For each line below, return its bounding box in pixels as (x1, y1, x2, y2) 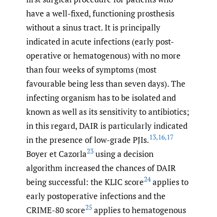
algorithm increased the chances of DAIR (26, 162, 176, 173)
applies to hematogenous (92, 204, 186, 216)
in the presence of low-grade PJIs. (26, 134, 149, 145)
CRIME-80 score (26, 204, 85, 216)
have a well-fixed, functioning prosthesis (26, 7, 174, 19)
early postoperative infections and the (26, 190, 166, 201)
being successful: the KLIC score (26, 176, 144, 187)
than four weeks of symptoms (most (26, 63, 156, 75)
